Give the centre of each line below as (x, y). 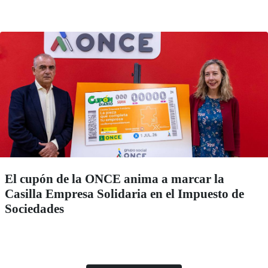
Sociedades (34, 208)
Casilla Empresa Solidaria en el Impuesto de (124, 194)
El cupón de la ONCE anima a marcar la (115, 179)
